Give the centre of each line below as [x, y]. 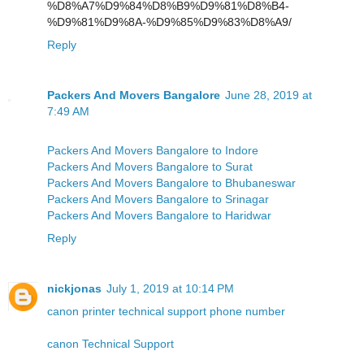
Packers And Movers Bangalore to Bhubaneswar [171, 182]
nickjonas [74, 288]
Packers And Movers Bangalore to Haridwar [159, 215]
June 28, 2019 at [269, 95]
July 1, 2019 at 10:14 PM [170, 288]
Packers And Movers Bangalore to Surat [150, 166]
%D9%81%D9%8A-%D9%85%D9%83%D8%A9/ [169, 22]
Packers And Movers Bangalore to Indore [153, 150]
